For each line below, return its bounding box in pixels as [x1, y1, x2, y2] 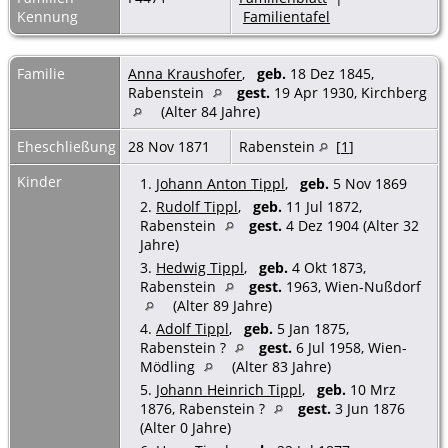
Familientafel [243, 6, 330, 26]
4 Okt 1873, [288, 257, 366, 277]
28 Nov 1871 [128, 136, 214, 156]
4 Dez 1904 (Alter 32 [282, 215, 419, 235]
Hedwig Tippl [156, 257, 244, 277]
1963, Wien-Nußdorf [282, 276, 421, 296]
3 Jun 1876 [331, 398, 405, 418]
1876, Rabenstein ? [140, 398, 269, 418]
